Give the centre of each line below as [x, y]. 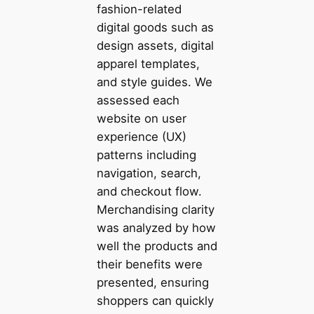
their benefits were [149, 264]
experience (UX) [141, 136]
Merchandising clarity [155, 209]
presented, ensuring [152, 282]
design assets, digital [155, 45]
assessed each [138, 100]
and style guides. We [154, 82]
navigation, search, [149, 173]
